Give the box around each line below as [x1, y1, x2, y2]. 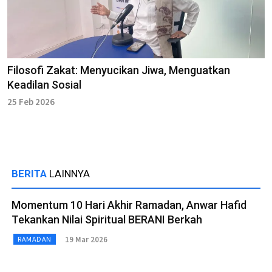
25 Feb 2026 [7, 96, 55, 108]
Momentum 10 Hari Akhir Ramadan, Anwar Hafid [12, 199, 246, 212]
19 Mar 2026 [64, 234, 107, 245]
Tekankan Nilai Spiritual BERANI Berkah [12, 213, 202, 226]
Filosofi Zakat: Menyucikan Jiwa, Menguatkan [7, 64, 230, 77]
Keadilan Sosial [7, 78, 81, 92]
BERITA [12, 168, 49, 180]
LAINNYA [49, 168, 90, 180]
